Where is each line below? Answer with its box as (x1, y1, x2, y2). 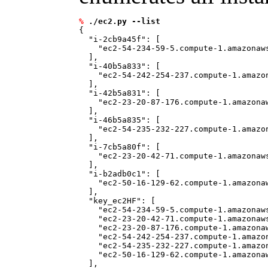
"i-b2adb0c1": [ (79, 169, 160, 178)
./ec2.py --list (89, 17, 160, 26)
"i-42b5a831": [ (79, 89, 160, 98)
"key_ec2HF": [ (79, 196, 156, 205)
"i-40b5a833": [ (79, 62, 160, 71)
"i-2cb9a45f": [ (79, 35, 160, 44)
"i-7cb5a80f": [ (79, 142, 160, 151)
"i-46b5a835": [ (79, 115, 160, 124)
